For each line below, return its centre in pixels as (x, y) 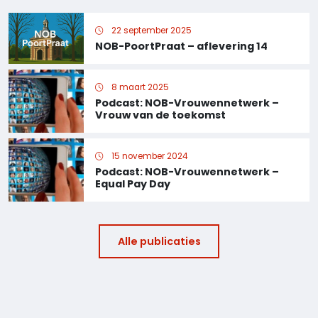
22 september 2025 (150, 30)
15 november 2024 (148, 156)
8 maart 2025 (139, 87)
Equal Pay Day (133, 183)
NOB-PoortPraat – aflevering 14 (181, 46)
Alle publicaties (159, 241)
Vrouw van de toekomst (160, 115)
